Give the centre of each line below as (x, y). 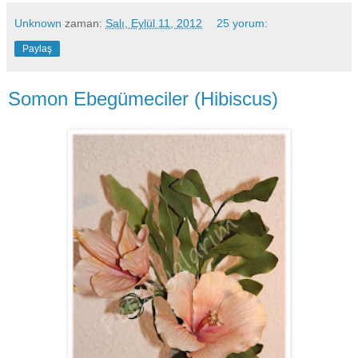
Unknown (38, 23)
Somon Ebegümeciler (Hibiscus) (143, 98)
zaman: (85, 23)
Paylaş (37, 48)
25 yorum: (243, 23)
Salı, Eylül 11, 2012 (154, 23)
